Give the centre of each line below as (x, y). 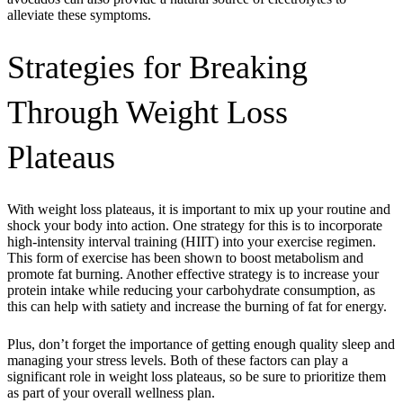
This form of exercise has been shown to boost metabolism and (185, 257)
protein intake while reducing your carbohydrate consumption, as (191, 290)
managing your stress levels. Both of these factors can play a (178, 360)
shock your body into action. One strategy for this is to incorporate (195, 225)
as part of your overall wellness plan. (111, 392)
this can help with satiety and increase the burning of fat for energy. (197, 306)
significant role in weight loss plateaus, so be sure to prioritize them (197, 376)
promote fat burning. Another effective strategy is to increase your (193, 273)
